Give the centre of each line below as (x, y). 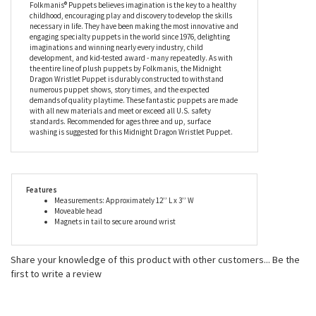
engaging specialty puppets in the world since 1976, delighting (130, 34)
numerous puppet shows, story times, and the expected (120, 87)
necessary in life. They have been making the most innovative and (134, 23)
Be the (286, 257)
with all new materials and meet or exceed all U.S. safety (120, 108)
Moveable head (78, 208)
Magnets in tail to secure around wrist (115, 219)
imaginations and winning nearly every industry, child (116, 44)
